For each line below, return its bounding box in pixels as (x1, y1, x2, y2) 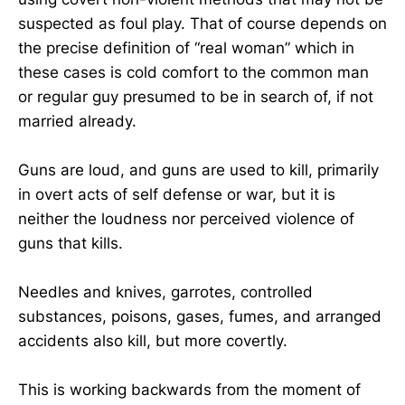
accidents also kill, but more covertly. (18, 331, 287, 350)
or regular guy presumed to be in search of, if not (18, 87, 373, 106)
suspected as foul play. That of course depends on (18, 14, 387, 33)
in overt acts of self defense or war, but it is (18, 184, 335, 203)
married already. (18, 111, 137, 130)
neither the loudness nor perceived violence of (18, 209, 354, 228)
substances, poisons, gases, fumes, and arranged (18, 306, 381, 325)
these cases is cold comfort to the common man (18, 62, 369, 81)
